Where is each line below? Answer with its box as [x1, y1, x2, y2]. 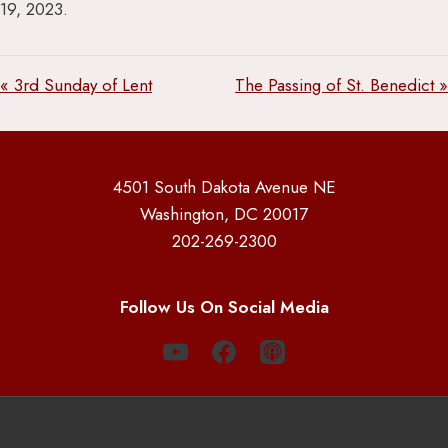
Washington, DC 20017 [140, 202, 308, 226]
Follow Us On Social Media [119, 295, 329, 319]
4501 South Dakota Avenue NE [112, 175, 336, 199]
